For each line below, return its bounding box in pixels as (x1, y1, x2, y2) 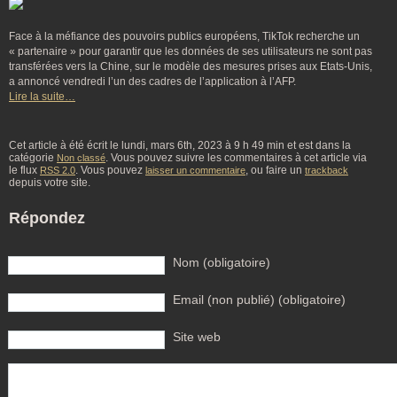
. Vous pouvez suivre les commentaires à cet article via (105, 152, 367, 164)
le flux (9, 164, 40, 176)
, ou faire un (245, 164, 305, 176)
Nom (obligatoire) (173, 255, 270, 270)
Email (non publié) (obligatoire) (173, 292, 346, 307)
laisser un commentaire (145, 165, 245, 175)
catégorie (9, 152, 57, 164)
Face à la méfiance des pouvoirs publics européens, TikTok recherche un (9, 30, 360, 43)
